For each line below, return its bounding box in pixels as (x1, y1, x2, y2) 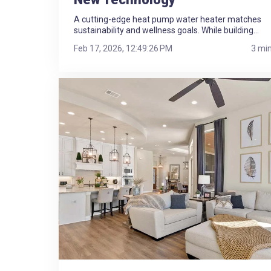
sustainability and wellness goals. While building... (74, 25, 259, 36)
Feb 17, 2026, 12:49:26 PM (74, 43, 172, 53)
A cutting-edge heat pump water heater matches (74, 15, 261, 25)
